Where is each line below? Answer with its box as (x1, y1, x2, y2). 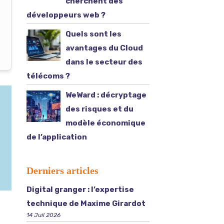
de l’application (26, 132, 87, 141)
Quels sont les (65, 29, 121, 38)
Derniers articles (26, 165, 98, 176)
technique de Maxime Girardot (26, 199, 145, 208)
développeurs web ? (26, 10, 105, 19)
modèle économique (65, 118, 145, 127)
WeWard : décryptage (65, 90, 146, 99)
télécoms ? (26, 71, 70, 80)
